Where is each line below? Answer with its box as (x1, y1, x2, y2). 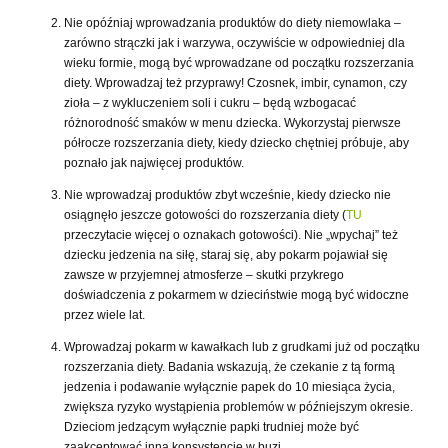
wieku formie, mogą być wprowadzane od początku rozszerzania (64, 56, 414, 71)
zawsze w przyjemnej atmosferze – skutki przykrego (64, 268, 344, 283)
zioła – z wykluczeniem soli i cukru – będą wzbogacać (64, 96, 356, 111)
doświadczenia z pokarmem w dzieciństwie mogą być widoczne (64, 288, 409, 303)
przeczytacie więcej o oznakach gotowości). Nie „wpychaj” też (64, 228, 398, 243)
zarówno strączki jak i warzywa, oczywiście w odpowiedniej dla (64, 36, 405, 51)
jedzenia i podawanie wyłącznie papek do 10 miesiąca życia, (64, 380, 395, 395)
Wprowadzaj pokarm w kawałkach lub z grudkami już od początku (64, 340, 420, 355)
